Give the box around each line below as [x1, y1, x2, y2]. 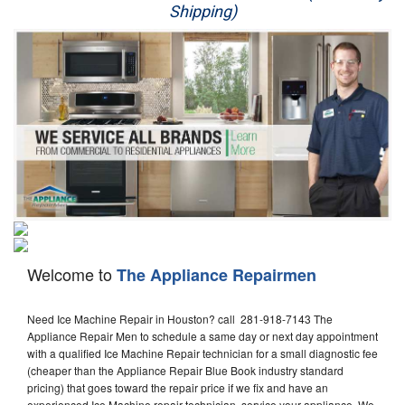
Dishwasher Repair [14, 221, 111, 238]
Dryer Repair [14, 99, 79, 116]
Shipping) [168, 2, 237, 21]
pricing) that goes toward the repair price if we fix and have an [27, 380, 328, 396]
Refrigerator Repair [14, 139, 111, 156]
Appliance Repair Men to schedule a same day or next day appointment [27, 328, 378, 344]
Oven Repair [14, 180, 79, 197]
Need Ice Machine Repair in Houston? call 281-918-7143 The [27, 311, 333, 327]
